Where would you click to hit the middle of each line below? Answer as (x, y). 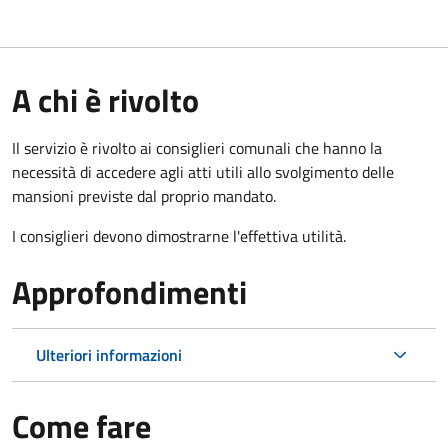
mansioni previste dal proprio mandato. (144, 195)
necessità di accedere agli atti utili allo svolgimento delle (203, 171)
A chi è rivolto (105, 99)
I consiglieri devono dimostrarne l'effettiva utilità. (179, 235)
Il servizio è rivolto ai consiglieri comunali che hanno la (197, 147)
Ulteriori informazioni (109, 354)
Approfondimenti (129, 291)
